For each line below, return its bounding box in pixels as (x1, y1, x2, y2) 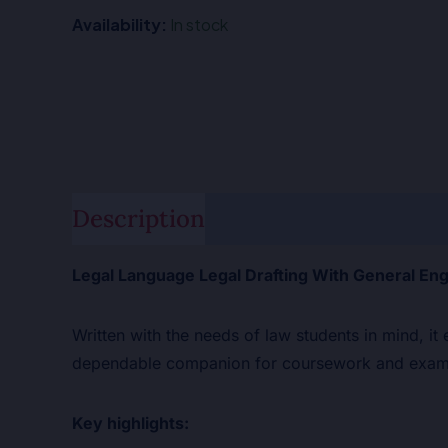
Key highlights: (72, 412, 189, 433)
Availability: (72, 13, 167, 35)
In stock (170, 13, 228, 35)
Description (72, 202, 205, 234)
